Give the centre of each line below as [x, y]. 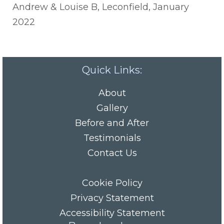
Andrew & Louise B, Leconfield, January [101, 7]
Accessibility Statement [112, 213]
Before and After [112, 123]
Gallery [112, 108]
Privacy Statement [112, 198]
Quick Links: [112, 70]
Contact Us [112, 153]
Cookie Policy [112, 183]
